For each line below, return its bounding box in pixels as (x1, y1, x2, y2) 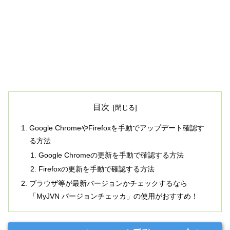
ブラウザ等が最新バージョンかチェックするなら (29, 179, 188, 188)
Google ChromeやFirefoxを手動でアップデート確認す (29, 123, 205, 132)
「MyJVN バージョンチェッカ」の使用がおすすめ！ (29, 192, 199, 201)
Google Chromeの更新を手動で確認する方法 (38, 150, 184, 159)
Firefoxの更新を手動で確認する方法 (38, 165, 155, 174)
